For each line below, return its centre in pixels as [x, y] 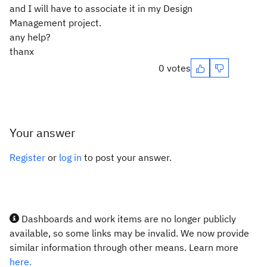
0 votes [175, 68]
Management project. [55, 23]
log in [70, 157]
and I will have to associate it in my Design [101, 8]
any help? [30, 37]
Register [27, 157]
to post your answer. [127, 157]
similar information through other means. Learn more [124, 247]
